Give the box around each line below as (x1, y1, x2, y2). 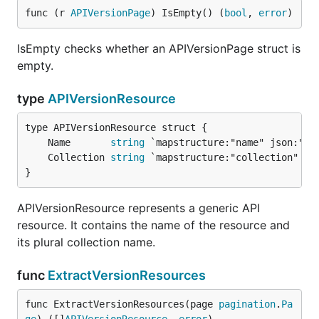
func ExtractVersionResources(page (25, 298, 219, 310)
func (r (25, 7, 70, 19)
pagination (219, 298, 276, 310)
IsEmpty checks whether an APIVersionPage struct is (17, 41, 300, 56)
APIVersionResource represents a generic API (17, 201, 260, 215)
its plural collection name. (17, 235, 155, 249)
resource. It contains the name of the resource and (17, 218, 290, 232)
